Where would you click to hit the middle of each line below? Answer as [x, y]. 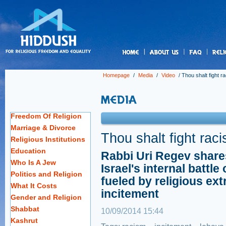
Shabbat [25, 209]
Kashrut [24, 220]
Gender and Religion [46, 197]
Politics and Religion [46, 174]
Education [28, 151]
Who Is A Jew [33, 162]
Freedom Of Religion [46, 116]
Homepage [116, 75]
